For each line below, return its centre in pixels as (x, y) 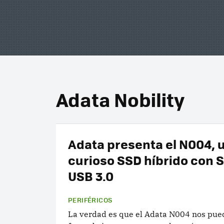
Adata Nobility (120, 99)
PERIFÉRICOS (90, 200)
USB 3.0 (91, 176)
